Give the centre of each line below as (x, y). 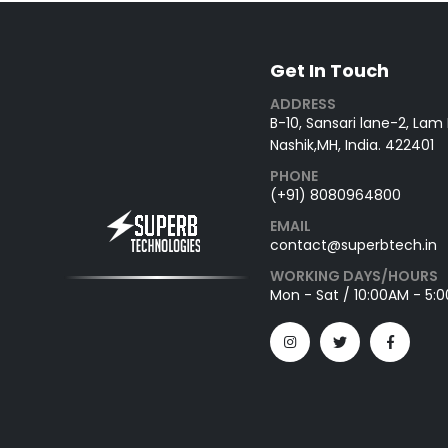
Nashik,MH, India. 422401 (352, 144)
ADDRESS (303, 103)
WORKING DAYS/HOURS (354, 275)
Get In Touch (329, 70)
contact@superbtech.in (353, 244)
